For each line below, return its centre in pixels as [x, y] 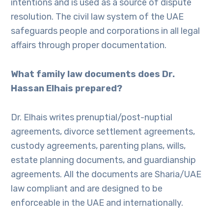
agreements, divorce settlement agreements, [103, 132]
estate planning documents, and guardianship [104, 160]
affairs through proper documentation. [89, 45]
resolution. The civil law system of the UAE [97, 17]
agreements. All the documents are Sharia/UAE [106, 174]
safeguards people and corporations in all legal [106, 31]
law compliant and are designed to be [87, 189]
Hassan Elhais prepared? [67, 88]
